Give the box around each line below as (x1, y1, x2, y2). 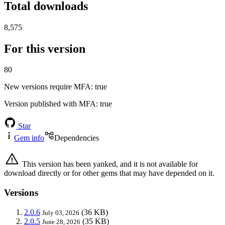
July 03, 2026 (42, 208, 79, 216)
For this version (4, 42, 85, 55)
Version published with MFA (4, 99, 96, 108)
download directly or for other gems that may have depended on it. (4, 169, 214, 178)
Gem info (14, 134, 44, 143)
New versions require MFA (4, 82, 91, 91)
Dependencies (54, 134, 99, 143)
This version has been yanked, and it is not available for (20, 160, 198, 169)
